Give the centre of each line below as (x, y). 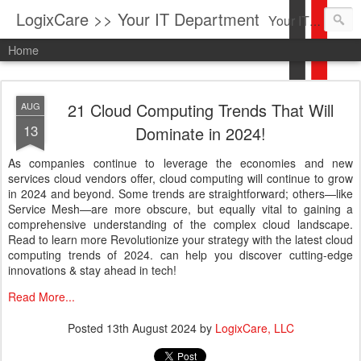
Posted (87, 328)
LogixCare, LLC (254, 328)
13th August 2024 (151, 328)
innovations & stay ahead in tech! (92, 270)
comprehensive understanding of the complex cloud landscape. (180, 224)
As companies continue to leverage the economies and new (180, 163)
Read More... (41, 297)
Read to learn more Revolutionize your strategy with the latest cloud (180, 239)
